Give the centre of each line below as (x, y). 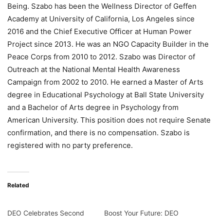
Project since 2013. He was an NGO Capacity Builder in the (108, 44)
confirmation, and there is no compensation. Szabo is (99, 133)
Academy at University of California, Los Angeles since (101, 19)
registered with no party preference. (70, 145)
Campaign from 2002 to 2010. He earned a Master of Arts (105, 82)
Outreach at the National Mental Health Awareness (94, 70)
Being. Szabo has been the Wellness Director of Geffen (102, 6)
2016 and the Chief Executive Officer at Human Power (100, 32)
